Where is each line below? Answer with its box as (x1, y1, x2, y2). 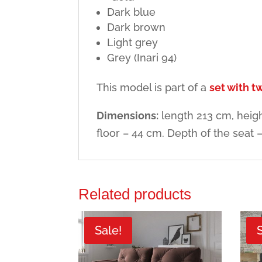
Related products (78, 185, 192, 204)
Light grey (107, 36, 158, 49)
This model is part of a (96, 81, 210, 94)
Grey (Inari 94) (107, 51, 177, 64)
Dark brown (107, 21, 166, 34)
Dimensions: (96, 109, 159, 122)
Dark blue (107, 6, 156, 19)
